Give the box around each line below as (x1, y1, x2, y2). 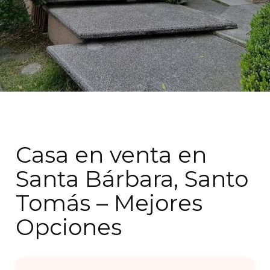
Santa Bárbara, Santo (16, 165, 249, 192)
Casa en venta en (16, 141, 207, 168)
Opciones (16, 213, 122, 240)
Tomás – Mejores (16, 189, 203, 216)
